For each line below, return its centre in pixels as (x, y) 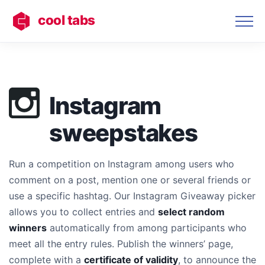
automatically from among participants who (147, 228)
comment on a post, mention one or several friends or (130, 180)
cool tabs (67, 20)
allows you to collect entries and (83, 212)
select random (191, 212)
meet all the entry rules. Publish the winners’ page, (121, 244)
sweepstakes (123, 133)
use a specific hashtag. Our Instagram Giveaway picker (132, 196)
